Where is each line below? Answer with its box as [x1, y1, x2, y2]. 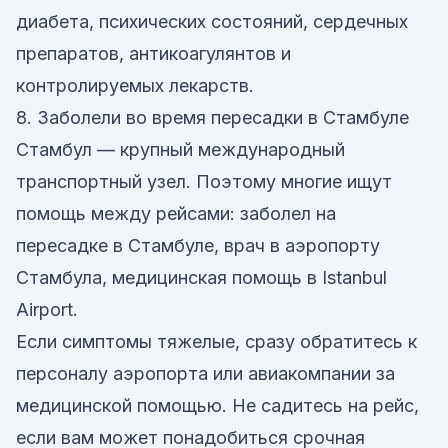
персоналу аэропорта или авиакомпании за [16, 363, 395, 384]
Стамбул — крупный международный [16, 139, 345, 160]
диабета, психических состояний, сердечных [16, 11, 408, 32]
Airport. [16, 299, 78, 320]
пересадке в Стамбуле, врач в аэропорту [16, 235, 380, 256]
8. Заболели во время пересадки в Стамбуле [16, 107, 409, 128]
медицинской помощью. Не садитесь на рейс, [16, 395, 419, 416]
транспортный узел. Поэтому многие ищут [16, 171, 392, 192]
